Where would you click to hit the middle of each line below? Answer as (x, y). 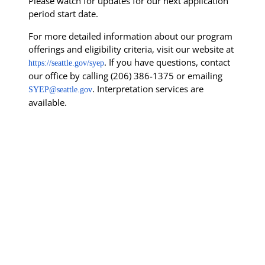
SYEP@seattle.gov (60, 89)
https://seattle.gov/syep (66, 63)
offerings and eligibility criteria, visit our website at (131, 49)
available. (48, 102)
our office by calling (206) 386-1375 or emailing (125, 75)
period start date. (63, 13)
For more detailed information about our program (130, 36)
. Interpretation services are (148, 88)
